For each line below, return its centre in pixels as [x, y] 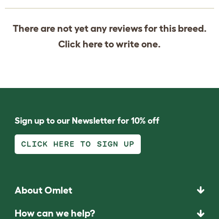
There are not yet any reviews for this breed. [109, 28]
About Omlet [44, 190]
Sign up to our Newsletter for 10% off [87, 120]
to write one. [132, 44]
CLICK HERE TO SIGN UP [78, 144]
